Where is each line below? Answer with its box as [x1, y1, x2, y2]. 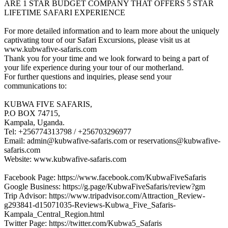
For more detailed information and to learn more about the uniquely [4, 26, 219, 35]
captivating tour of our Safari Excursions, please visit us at [4, 35, 190, 44]
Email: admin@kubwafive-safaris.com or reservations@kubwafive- [4, 136, 220, 145]
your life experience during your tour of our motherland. [4, 63, 184, 72]
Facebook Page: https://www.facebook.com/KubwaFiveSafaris [4, 173, 206, 182]
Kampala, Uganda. [4, 118, 65, 127]
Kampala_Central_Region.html [4, 209, 104, 218]
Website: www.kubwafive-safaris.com [4, 154, 126, 163]
